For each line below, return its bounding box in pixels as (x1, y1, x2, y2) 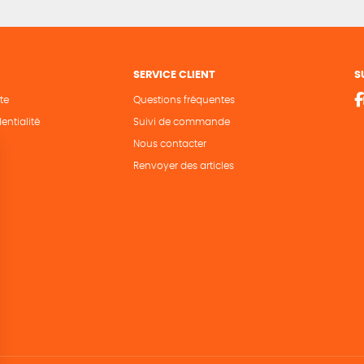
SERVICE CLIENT (132, 69, 215, 81)
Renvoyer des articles (132, 161, 234, 171)
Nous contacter (132, 139, 206, 149)
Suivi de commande (132, 117, 230, 128)
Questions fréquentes (132, 95, 235, 106)
